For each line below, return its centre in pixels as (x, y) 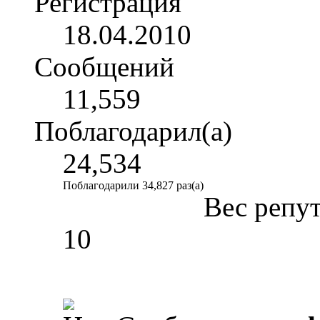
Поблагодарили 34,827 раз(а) (133, 186)
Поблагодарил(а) (133, 131)
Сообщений (104, 67)
